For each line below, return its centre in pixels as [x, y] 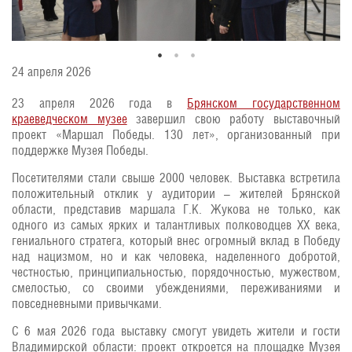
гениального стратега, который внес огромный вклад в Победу [176, 241]
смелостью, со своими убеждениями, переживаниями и [176, 288]
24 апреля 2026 [51, 72]
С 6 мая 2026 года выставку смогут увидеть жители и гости [176, 331]
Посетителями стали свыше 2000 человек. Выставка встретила [176, 178]
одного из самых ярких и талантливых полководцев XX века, [176, 225]
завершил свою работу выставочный [234, 119]
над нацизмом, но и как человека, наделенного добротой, [176, 257]
